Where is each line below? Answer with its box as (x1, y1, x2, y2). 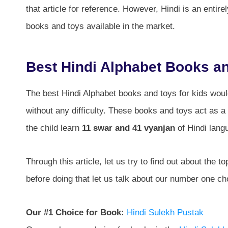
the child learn (26, 123, 82, 133)
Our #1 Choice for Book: (26, 207, 127, 217)
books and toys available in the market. (26, 21, 175, 31)
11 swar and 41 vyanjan (82, 123, 175, 133)
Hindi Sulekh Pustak (127, 207, 204, 217)
